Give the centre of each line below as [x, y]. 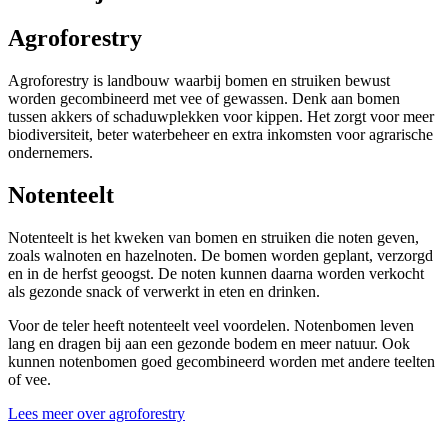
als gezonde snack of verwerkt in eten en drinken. [164, 291]
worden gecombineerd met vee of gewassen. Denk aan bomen [204, 98]
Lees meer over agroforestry [96, 413]
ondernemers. [50, 152]
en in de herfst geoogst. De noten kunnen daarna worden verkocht [216, 273]
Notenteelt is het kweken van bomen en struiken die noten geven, [213, 237]
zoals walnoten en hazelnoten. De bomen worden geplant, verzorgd [220, 255]
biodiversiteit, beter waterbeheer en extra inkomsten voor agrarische [220, 134]
